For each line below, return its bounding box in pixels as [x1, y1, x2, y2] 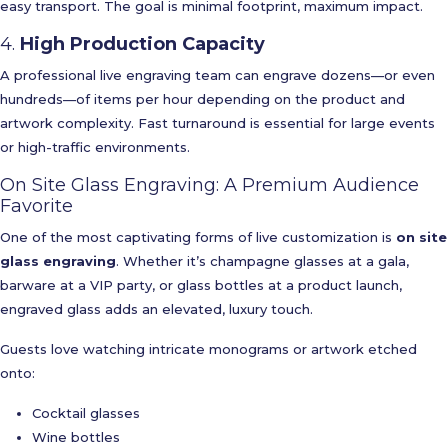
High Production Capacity [20, 33, 265, 55]
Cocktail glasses [32, 405, 140, 421]
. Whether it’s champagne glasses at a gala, [116, 253, 409, 269]
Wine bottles [32, 429, 120, 445]
